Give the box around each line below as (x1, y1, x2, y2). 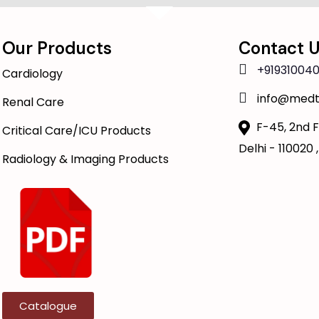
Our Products (2, 36, 113, 59)
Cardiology (2, 65, 63, 82)
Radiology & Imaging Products (2, 150, 169, 167)
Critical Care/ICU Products (2, 122, 152, 139)
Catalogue (19, 298, 78, 314)
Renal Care (2, 93, 65, 110)
